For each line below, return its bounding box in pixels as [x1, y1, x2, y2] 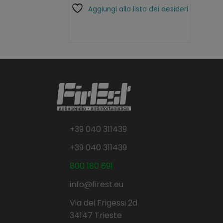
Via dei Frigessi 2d [70, 197, 137, 209]
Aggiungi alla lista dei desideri [88, 4, 188, 14]
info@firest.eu [70, 179, 123, 191]
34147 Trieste [70, 210, 122, 222]
